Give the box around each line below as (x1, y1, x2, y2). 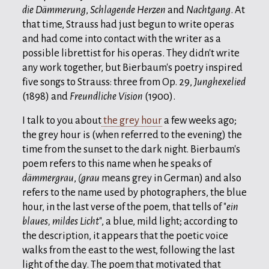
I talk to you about (22, 114, 101, 126)
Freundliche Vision (70, 90, 143, 102)
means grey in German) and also (101, 172, 241, 184)
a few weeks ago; (162, 114, 237, 126)
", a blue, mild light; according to (99, 215, 238, 227)
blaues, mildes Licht (22, 215, 99, 227)
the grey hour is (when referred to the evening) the (22, 128, 242, 141)
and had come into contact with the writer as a (22, 32, 221, 44)
